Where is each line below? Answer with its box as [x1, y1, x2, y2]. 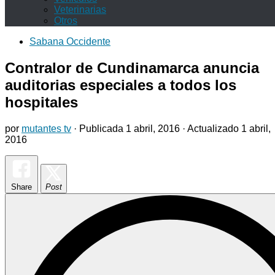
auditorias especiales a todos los [5, 76, 236, 93]
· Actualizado [180, 123, 241, 134]
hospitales [5, 93, 78, 110]
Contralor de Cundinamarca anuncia [5, 59, 259, 76]
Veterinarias [54, 4, 106, 15]
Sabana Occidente [29, 36, 110, 47]
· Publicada [74, 123, 126, 134]
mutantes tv [21, 123, 71, 134]
